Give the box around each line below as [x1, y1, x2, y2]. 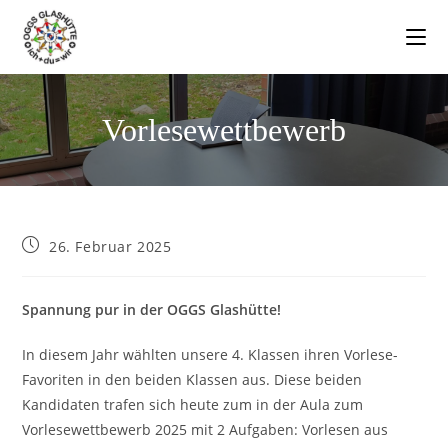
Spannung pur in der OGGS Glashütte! [22, 300, 282, 319]
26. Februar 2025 [49, 237, 172, 256]
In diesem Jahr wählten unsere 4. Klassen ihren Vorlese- [22, 345, 399, 364]
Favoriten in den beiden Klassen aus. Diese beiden [22, 370, 363, 389]
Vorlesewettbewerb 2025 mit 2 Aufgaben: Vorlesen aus [22, 420, 389, 439]
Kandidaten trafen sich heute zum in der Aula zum [22, 395, 364, 414]
